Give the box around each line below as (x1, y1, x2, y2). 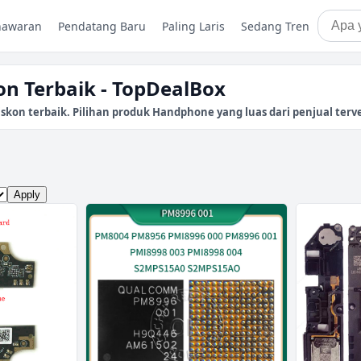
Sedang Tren (241, 18, 309, 34)
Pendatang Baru (58, 18, 146, 34)
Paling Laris (162, 18, 225, 34)
